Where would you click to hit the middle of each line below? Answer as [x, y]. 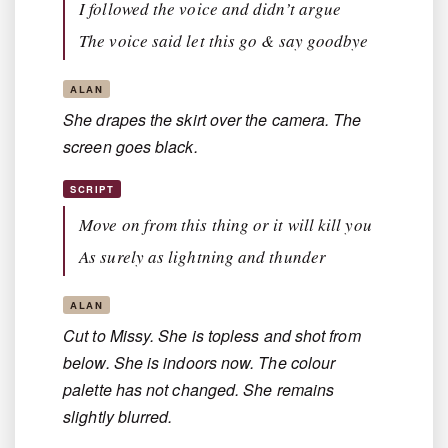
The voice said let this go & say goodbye [224, 41]
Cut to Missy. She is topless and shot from [212, 336]
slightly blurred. [118, 417]
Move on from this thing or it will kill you [225, 225]
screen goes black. [130, 147]
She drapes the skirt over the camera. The [212, 120]
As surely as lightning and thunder [202, 257]
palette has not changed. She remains [199, 390]
